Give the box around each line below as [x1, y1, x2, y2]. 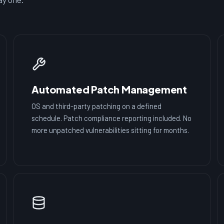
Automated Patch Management [31, 82, 187, 95]
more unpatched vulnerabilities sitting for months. [31, 125, 189, 134]
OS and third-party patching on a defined [31, 101, 162, 110]
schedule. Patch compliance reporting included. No [31, 113, 192, 122]
